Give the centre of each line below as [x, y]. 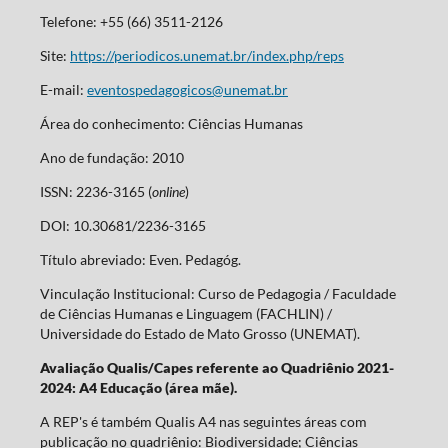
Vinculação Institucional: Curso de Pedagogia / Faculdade [217, 294]
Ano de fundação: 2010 [111, 158]
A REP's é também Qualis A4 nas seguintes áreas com [203, 422]
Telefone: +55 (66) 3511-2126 [131, 22]
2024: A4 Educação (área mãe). [138, 388]
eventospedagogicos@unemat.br [187, 90]
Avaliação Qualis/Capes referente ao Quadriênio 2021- [216, 368]
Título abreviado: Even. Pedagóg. [140, 260]
